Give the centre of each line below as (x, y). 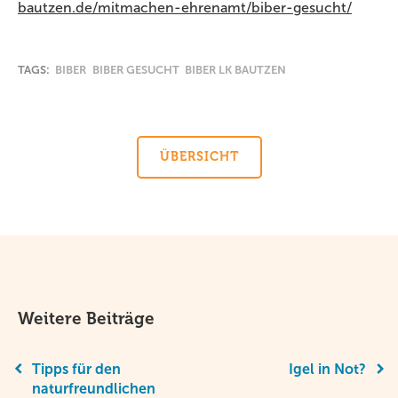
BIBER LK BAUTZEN (235, 69)
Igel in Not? (327, 369)
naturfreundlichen (94, 388)
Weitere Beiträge (86, 318)
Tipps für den (76, 369)
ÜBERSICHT (199, 157)
